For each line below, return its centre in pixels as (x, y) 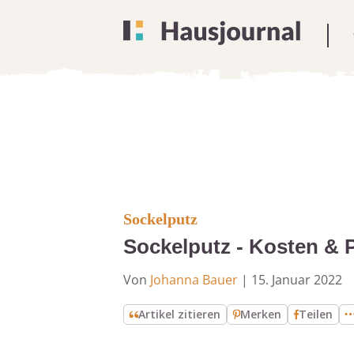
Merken (261, 314)
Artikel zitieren (180, 314)
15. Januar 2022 (297, 280)
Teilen (316, 314)
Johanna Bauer (194, 280)
